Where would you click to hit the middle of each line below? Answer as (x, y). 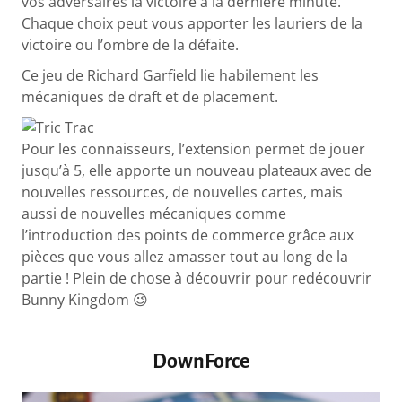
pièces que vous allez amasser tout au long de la (185, 257)
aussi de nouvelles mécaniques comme (154, 214)
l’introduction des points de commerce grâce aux (188, 236)
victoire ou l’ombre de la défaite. (131, 45)
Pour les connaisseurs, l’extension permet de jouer (194, 149)
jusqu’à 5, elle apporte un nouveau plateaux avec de (197, 171)
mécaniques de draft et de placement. (152, 97)
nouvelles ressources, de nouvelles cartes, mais (183, 192)
